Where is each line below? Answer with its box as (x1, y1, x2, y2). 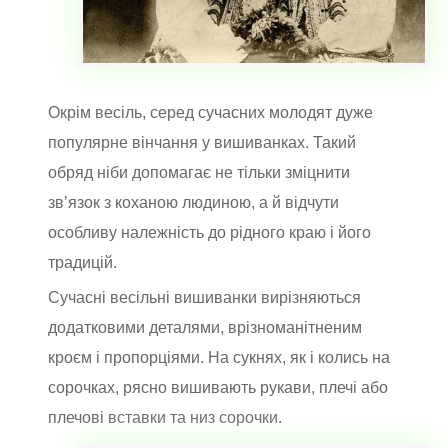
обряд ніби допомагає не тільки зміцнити (48, 163, 350, 181)
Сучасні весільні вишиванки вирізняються (48, 288, 361, 306)
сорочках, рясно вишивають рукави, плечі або (48, 378, 388, 396)
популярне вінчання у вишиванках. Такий (48, 133, 356, 151)
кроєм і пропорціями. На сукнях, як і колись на (48, 348, 390, 366)
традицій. (48, 253, 121, 271)
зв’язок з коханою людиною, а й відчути (48, 193, 339, 211)
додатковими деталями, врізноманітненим (48, 318, 362, 336)
